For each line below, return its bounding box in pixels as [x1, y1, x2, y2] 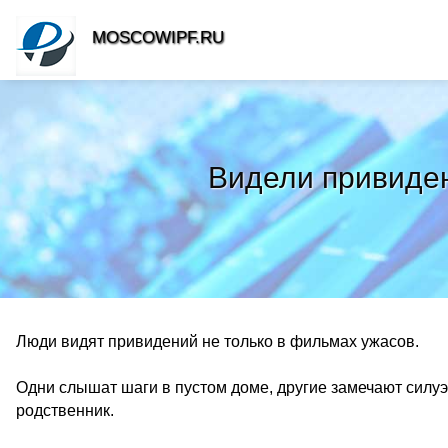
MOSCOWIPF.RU [92, 27, 224, 48]
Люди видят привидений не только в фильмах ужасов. [16, 333, 419, 350]
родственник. [16, 402, 114, 419]
